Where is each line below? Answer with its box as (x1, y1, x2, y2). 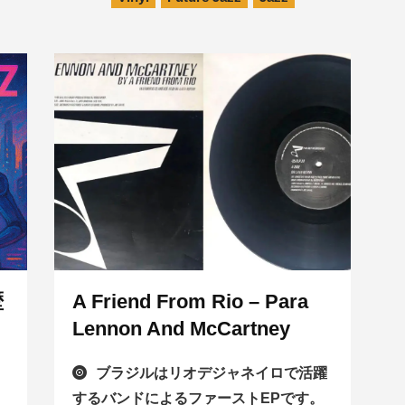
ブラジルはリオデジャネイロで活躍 (95, 365, 327, 381)
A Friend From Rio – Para (71, 290, 308, 314)
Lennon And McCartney (71, 317, 290, 341)
